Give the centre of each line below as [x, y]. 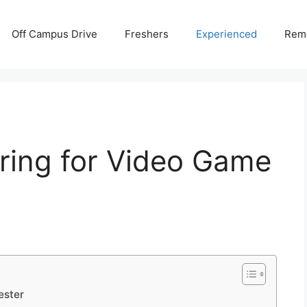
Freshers [147, 34]
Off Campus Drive [54, 34]
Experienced [226, 34]
